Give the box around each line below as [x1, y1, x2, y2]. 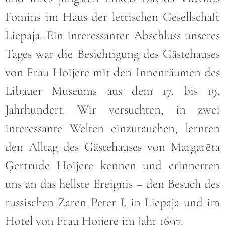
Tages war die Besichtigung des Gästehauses [5, 46, 220, 62]
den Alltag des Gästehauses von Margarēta [5, 139, 220, 155]
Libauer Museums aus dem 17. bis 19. [5, 83, 220, 99]
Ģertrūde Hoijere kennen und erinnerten [5, 158, 220, 173]
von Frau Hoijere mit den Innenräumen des [5, 65, 220, 80]
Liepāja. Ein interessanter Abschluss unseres [5, 28, 220, 43]
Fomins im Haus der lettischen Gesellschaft [5, 9, 220, 25]
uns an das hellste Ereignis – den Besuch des [5, 176, 220, 192]
